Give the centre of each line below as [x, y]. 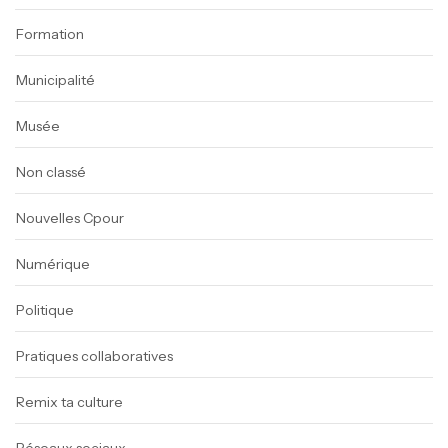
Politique [45, 310]
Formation [50, 34]
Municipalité [55, 80]
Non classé [51, 172]
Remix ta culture [69, 402]
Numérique [53, 264]
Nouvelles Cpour [70, 218]
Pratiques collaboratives [94, 356]
